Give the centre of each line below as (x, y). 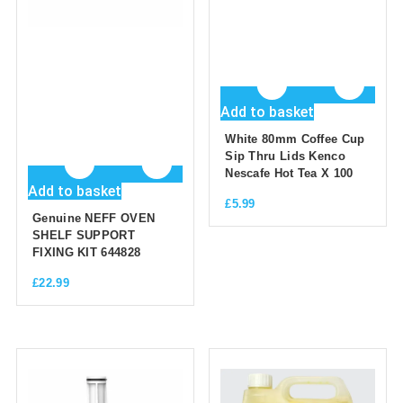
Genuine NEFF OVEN (94, 218)
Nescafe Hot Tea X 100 (289, 174)
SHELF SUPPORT (84, 235)
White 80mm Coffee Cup (295, 139)
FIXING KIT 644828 (87, 252)
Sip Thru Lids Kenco (285, 157)
